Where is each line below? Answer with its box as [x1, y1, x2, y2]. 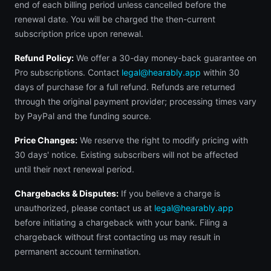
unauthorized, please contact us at [15, 203, 154, 213]
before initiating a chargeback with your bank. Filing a [15, 217, 227, 227]
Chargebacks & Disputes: [15, 188, 119, 198]
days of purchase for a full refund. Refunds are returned [15, 82, 235, 92]
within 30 [201, 67, 240, 77]
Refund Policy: [15, 53, 74, 63]
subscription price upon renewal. [15, 28, 143, 39]
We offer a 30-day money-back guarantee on [74, 53, 256, 63]
